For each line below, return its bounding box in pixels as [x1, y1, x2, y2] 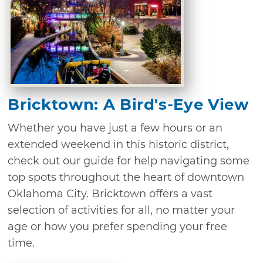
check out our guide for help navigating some [8, 154, 250, 168]
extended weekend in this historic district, [8, 138, 230, 151]
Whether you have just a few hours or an [8, 122, 223, 135]
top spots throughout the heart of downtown [8, 171, 245, 184]
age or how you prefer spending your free [8, 220, 228, 234]
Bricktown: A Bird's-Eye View [8, 95, 249, 114]
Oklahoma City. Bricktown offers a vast [8, 187, 213, 201]
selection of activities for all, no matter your [8, 204, 235, 217]
